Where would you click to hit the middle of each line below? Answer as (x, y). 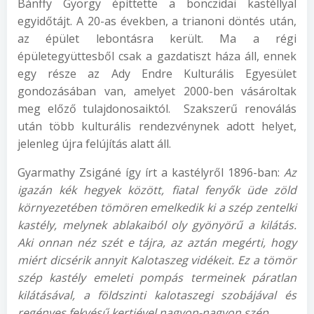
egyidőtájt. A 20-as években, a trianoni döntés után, (157, 21)
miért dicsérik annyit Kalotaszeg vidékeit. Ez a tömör (157, 260)
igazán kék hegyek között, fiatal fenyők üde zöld (157, 190)
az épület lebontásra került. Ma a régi (157, 39)
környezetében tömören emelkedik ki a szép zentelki (157, 207)
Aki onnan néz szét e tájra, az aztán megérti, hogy (157, 243)
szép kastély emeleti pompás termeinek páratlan (157, 278)
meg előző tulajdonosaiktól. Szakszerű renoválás (157, 109)
